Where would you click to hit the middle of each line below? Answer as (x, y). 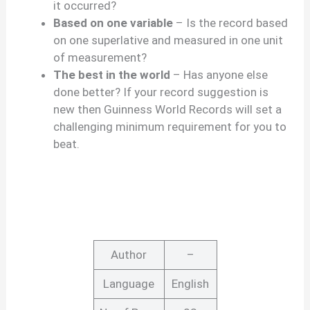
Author (129, 254)
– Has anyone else (219, 75)
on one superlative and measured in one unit (168, 40)
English (190, 283)
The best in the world (112, 75)
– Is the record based (231, 23)
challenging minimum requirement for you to (170, 127)
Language (129, 283)
